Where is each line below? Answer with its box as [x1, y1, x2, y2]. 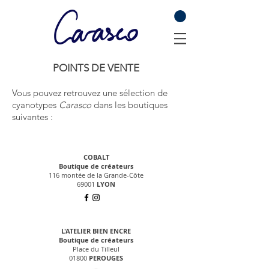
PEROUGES [89, 253, 123, 262]
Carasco [59, 98, 91, 110]
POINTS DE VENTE [53, 61, 139, 74]
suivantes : [12, 110, 53, 122]
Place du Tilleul [73, 244, 119, 253]
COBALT [83, 152, 109, 162]
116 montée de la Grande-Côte [49, 170, 144, 180]
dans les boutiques [91, 98, 168, 110]
